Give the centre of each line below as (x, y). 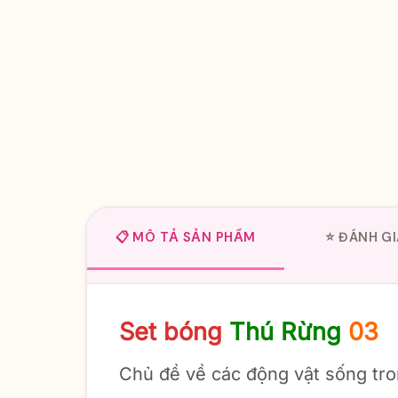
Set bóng (170, 331)
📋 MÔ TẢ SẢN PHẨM (185, 237)
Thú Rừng (285, 331)
